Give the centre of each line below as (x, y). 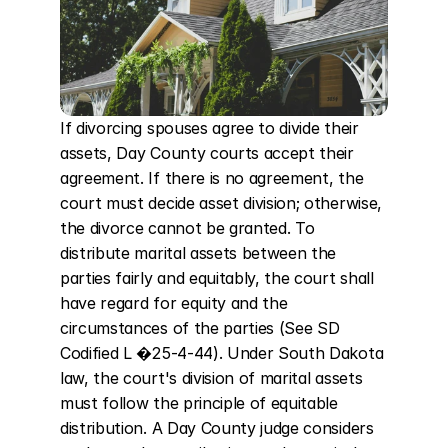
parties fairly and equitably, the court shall (217, 278)
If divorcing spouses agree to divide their (209, 128)
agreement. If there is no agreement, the (212, 178)
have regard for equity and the (174, 303)
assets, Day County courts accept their (207, 153)
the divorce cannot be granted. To (187, 228)
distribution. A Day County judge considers (217, 428)
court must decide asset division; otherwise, (221, 203)
